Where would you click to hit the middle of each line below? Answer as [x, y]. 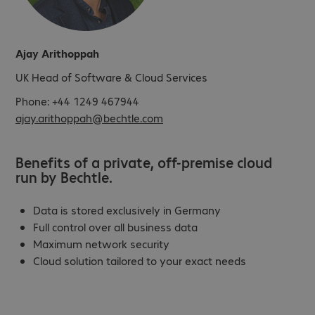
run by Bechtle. [64, 176]
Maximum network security [101, 243]
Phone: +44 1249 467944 [77, 101]
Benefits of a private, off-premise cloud [144, 162]
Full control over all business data [115, 226]
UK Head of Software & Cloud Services [111, 77]
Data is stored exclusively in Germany [127, 210]
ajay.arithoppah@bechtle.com [89, 117]
